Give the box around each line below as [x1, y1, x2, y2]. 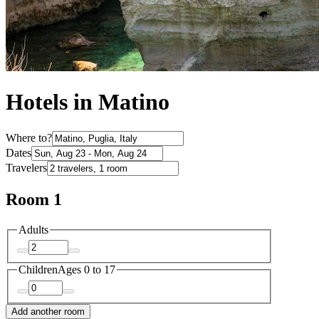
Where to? [6, 131, 52, 144]
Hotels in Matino [6, 89, 169, 115]
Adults [19, 223, 48, 236]
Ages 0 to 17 [58, 263, 115, 276]
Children [19, 263, 58, 276]
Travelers [6, 161, 47, 174]
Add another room [11, 305, 85, 317]
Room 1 [6, 189, 62, 209]
